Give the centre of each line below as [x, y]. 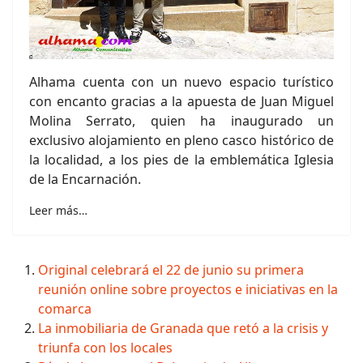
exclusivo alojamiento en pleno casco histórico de [181, 140]
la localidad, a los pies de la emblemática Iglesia [181, 160]
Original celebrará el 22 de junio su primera [171, 270]
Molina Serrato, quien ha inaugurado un [181, 121]
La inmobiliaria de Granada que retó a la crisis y [183, 328]
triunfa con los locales [105, 348]
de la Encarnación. [85, 179]
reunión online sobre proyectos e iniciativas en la [188, 289]
